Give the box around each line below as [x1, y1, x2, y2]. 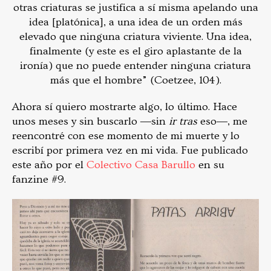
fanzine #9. [12, 173, 66, 186]
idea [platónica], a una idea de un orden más [28, 16, 243, 29]
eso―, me [200, 115, 247, 128]
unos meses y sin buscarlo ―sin [12, 115, 169, 128]
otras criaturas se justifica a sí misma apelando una [13, 1, 258, 15]
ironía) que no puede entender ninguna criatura [20, 59, 251, 73]
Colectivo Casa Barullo [83, 158, 198, 172]
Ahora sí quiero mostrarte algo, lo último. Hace [12, 100, 237, 114]
